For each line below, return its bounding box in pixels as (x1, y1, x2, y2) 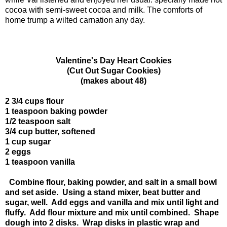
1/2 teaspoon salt (5, 117, 70, 126)
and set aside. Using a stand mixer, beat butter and (5, 187, 201, 197)
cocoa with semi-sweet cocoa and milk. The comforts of (5, 5, 202, 14)
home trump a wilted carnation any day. (5, 15, 145, 24)
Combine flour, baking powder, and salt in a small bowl (5, 177, 217, 186)
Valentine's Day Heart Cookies (55, 56, 172, 65)
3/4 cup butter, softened (5, 127, 95, 136)
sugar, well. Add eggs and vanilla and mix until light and (5, 198, 219, 207)
